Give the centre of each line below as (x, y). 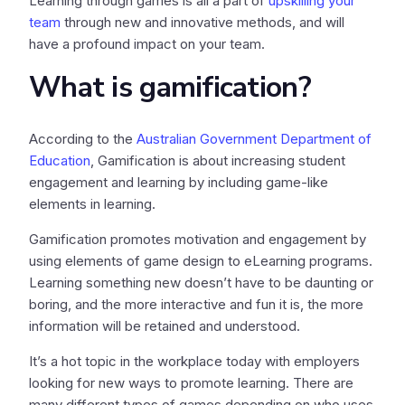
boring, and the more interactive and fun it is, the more (196, 304)
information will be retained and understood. (165, 326)
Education (60, 160)
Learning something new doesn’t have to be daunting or (201, 283)
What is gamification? (170, 87)
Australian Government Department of (254, 139)
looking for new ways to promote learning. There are (191, 383)
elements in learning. (92, 204)
